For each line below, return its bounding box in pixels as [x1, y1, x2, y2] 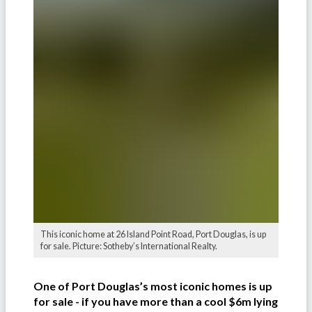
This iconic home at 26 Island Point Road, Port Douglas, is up [40, 228, 266, 240]
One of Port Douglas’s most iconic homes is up [33, 279, 272, 292]
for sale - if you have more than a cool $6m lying [33, 294, 278, 308]
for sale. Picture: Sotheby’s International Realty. [40, 240, 217, 251]
